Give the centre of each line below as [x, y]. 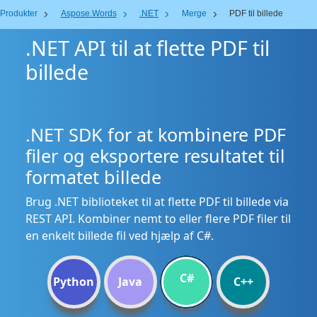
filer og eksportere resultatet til [155, 156]
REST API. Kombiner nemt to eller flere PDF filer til [158, 219]
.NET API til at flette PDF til [148, 48]
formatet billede [93, 177]
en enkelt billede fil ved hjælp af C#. [120, 236]
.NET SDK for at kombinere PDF [156, 134]
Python [74, 282]
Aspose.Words [88, 13]
